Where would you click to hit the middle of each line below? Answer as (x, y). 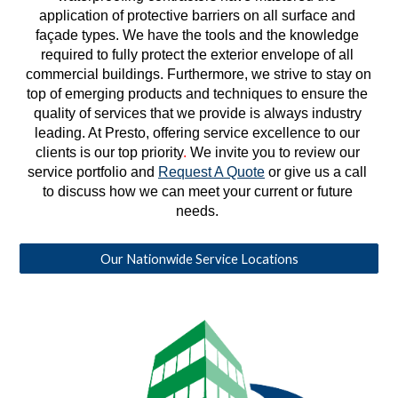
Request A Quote (211, 171)
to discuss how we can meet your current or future (197, 191)
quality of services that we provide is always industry (197, 113)
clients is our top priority (109, 152)
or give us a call (316, 171)
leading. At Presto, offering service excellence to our (197, 132)
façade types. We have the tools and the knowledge (197, 35)
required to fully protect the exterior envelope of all (197, 54)
